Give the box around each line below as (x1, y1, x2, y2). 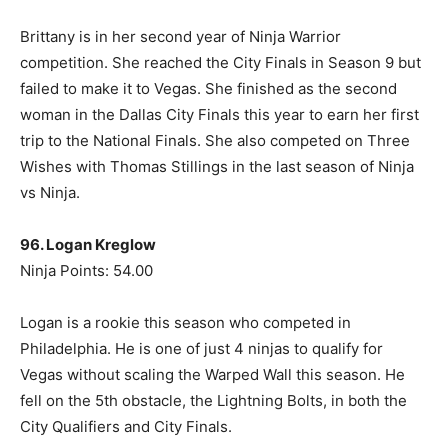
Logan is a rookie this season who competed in (20, 313, 351, 333)
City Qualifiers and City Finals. (20, 417, 232, 437)
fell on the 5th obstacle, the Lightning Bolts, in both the (20, 391, 407, 411)
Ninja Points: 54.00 (20, 261, 153, 281)
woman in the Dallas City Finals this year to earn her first (20, 105, 419, 125)
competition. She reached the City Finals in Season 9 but (20, 53, 421, 73)
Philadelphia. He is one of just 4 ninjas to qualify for (20, 339, 383, 359)
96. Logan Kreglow (20, 235, 156, 255)
